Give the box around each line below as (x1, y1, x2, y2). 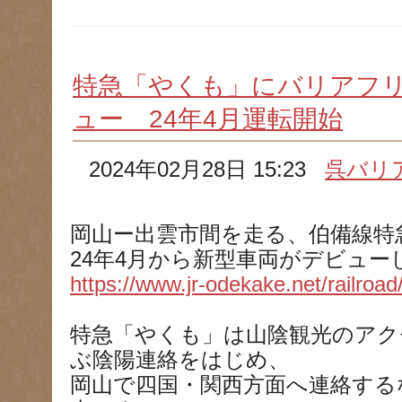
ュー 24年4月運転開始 (73, 105, 343, 133)
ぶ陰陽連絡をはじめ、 (70, 348, 290, 371)
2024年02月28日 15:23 (89, 158, 326, 181)
